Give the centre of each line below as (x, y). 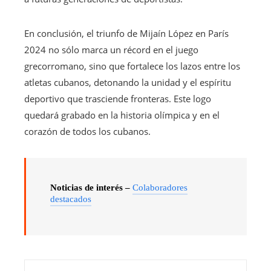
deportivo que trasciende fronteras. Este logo (118, 98)
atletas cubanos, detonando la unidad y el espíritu (128, 82)
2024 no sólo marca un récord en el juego (111, 49)
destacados (71, 199)
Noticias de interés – (91, 187)
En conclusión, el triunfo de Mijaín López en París (126, 33)
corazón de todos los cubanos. (87, 131)
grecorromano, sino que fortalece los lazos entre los (132, 66)
